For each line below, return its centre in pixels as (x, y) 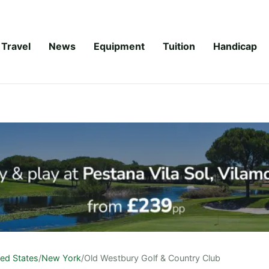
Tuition (179, 46)
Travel (16, 46)
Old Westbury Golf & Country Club (152, 258)
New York (61, 258)
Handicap (235, 46)
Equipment (119, 46)
